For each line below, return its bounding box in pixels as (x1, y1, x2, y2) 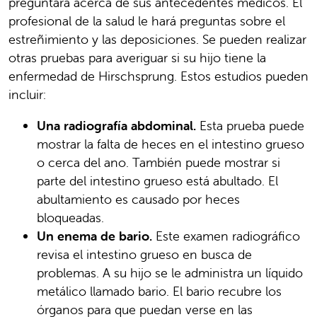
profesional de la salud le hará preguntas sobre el (8, 12, 285, 29)
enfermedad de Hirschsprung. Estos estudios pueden (8, 67, 309, 84)
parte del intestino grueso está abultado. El (37, 172, 278, 189)
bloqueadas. (37, 209, 104, 226)
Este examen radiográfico (156, 227, 300, 244)
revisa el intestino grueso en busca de (37, 246, 252, 263)
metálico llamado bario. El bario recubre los (37, 282, 282, 299)
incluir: (8, 86, 46, 103)
